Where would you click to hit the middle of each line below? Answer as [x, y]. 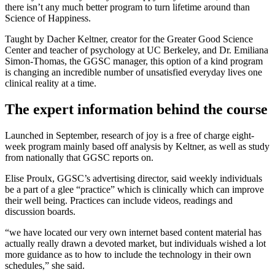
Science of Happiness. [48, 18]
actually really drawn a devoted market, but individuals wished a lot [135, 243]
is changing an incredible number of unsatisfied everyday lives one [134, 72]
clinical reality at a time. [51, 83]
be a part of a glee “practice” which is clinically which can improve [134, 189]
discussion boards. [40, 211]
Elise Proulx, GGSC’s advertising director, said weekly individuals [134, 178]
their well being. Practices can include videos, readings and [119, 200]
